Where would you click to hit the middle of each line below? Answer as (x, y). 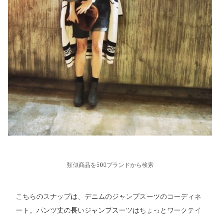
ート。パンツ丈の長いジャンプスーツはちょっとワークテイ (109, 210)
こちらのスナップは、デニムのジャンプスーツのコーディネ (109, 197)
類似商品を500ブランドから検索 (110, 165)
